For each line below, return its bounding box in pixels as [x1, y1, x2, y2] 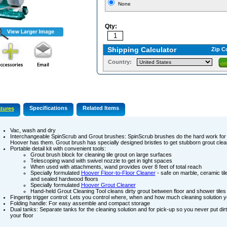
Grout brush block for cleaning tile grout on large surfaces [30, 152, 172, 158]
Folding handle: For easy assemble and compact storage [10, 200, 150, 207]
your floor [10, 212, 33, 219]
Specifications [29, 105, 67, 111]
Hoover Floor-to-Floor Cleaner [81, 170, 156, 176]
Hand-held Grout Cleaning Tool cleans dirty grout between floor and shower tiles [30, 188, 226, 195]
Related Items [82, 105, 119, 111]
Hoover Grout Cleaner [81, 182, 136, 188]
